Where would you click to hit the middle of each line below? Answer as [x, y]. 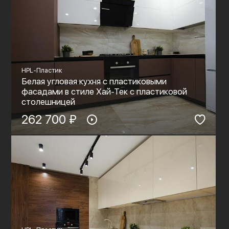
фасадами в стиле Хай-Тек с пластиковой [104, 91]
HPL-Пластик [42, 70]
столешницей [48, 102]
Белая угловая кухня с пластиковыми [94, 81]
